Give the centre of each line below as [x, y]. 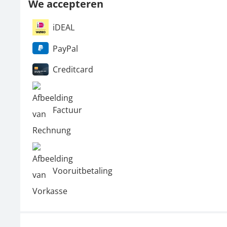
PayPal [65, 48]
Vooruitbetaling [83, 171]
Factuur [67, 110]
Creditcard [73, 70]
